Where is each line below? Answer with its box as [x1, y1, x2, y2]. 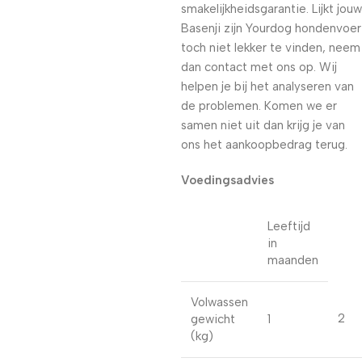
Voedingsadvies [181, 173, 274, 187]
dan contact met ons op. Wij [181, 60, 337, 74]
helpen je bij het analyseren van [181, 79, 354, 94]
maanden [267, 253, 318, 267]
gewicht [191, 312, 235, 326]
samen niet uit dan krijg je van [181, 118, 345, 133]
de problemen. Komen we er [181, 99, 337, 113]
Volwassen [191, 295, 248, 309]
